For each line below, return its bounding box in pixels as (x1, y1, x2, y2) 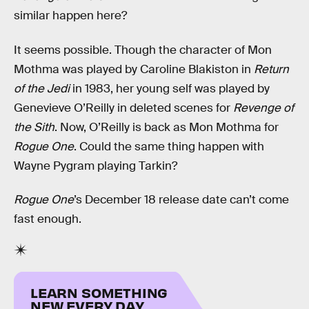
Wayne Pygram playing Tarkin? (14, 158, 177, 173)
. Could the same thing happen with (74, 139, 264, 154)
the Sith (14, 119, 54, 134)
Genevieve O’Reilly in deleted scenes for (14, 100, 233, 115)
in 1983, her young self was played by (70, 81, 270, 96)
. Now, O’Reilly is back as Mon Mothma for (54, 119, 279, 134)
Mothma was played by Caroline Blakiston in (14, 61, 254, 77)
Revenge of (233, 100, 294, 115)
